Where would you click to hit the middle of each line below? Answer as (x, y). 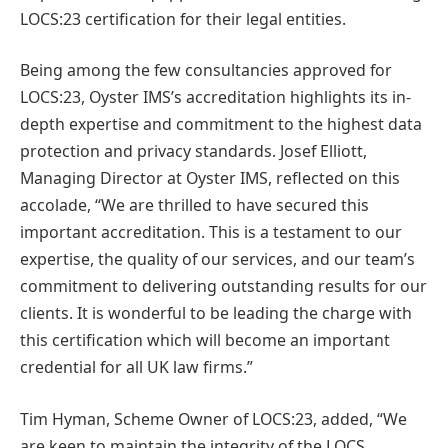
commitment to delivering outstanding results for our (223, 286)
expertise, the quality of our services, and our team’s (217, 259)
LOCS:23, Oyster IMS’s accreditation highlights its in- (215, 97)
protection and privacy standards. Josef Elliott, (193, 151)
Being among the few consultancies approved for (206, 70)
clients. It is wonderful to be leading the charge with (216, 313)
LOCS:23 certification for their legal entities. (183, 18)
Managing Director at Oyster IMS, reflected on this (210, 178)
